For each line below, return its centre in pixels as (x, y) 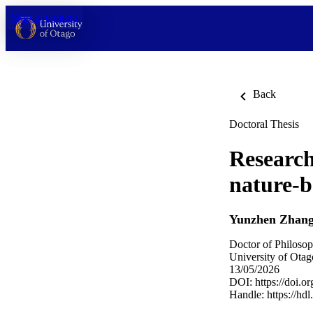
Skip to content (44, 17)
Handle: (248, 295)
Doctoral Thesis (264, 124)
